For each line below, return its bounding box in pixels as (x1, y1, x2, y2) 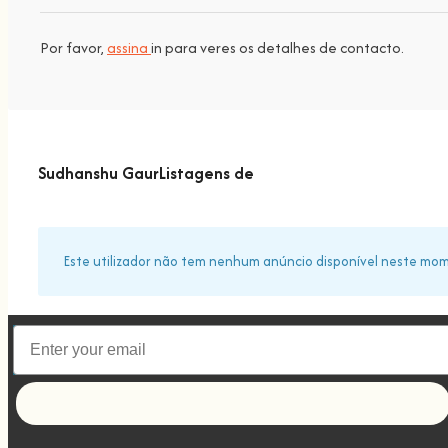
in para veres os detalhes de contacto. (151, 37, 404, 58)
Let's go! (206, 393, 260, 413)
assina (107, 37, 151, 58)
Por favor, (40, 37, 107, 58)
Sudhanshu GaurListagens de (38, 161, 254, 185)
